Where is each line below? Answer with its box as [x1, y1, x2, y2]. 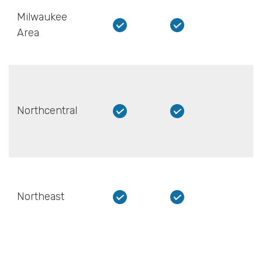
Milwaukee [16, 11, 67, 24]
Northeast [16, 190, 64, 204]
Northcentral [16, 104, 77, 118]
